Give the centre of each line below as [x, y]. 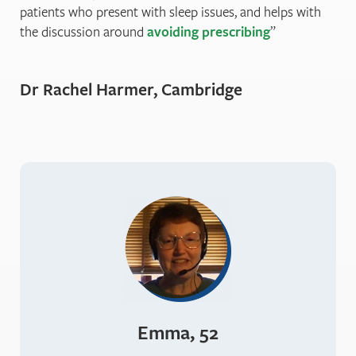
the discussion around [83, 31]
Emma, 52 [178, 333]
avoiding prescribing [209, 31]
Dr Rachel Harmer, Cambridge [131, 89]
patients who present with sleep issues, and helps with [170, 11]
